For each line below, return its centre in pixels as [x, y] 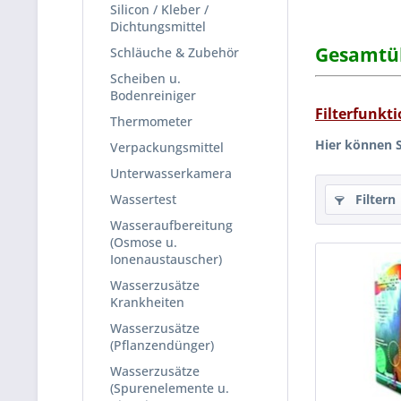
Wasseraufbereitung [171, 225]
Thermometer [151, 121]
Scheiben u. [145, 78]
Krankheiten [147, 302]
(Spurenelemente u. [170, 388]
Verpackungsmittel [167, 147]
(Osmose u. [144, 242]
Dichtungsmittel [158, 26]
